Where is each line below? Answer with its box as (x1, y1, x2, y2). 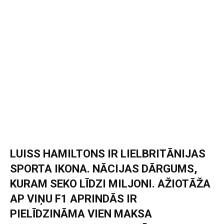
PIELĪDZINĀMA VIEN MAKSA (10, 207, 152, 220)
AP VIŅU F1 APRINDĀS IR (10, 192, 137, 205)
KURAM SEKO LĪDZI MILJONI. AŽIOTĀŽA (10, 177, 210, 190)
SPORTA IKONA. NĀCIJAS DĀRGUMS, (10, 162, 197, 175)
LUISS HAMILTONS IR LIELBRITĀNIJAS (10, 147, 205, 160)
